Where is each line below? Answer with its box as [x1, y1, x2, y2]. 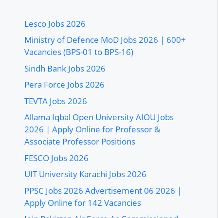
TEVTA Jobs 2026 [24, 95, 87, 107]
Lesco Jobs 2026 [24, 18, 86, 29]
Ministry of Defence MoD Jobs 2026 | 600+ [24, 34, 186, 45]
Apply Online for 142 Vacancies [24, 197, 141, 208]
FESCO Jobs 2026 [24, 152, 89, 163]
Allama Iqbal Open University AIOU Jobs [24, 111, 174, 123]
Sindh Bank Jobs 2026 [24, 62, 106, 74]
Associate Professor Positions [24, 136, 135, 147]
